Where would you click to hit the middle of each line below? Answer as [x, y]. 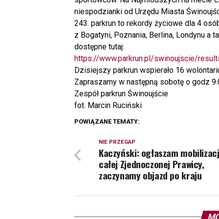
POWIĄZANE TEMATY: [107, 121]
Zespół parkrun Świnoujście [121, 93]
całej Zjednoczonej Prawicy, [152, 164]
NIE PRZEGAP [117, 142]
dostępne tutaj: [99, 46]
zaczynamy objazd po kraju [150, 175]
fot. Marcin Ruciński [108, 105]
